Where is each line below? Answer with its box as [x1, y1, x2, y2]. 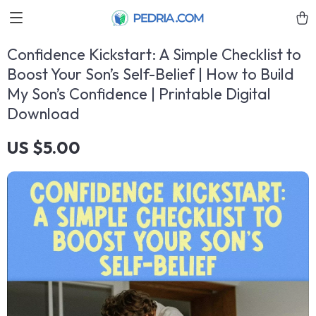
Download [7, 104, 80, 123]
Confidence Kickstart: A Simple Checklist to [7, 44, 301, 64]
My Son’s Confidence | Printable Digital [7, 84, 271, 104]
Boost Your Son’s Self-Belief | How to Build [7, 64, 294, 84]
